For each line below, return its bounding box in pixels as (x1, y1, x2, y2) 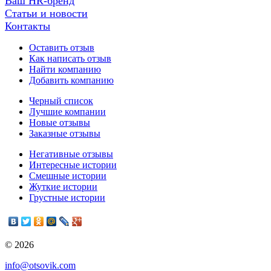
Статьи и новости (5, 7, 88, 20)
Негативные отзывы (29, 149, 113, 160)
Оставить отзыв (29, 42, 94, 53)
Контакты (5, 20, 50, 33)
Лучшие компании (29, 106, 106, 117)
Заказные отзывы (29, 128, 100, 139)
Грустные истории (29, 192, 105, 203)
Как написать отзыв (29, 53, 111, 64)
